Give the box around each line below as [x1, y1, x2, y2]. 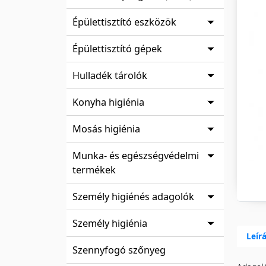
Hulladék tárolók [72, 68, 147, 82]
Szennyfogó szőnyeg [72, 243, 166, 256]
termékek [72, 163, 116, 176]
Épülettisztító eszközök [72, 15, 176, 28]
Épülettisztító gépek [72, 42, 162, 55]
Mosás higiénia [72, 122, 140, 135]
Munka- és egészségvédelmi [72, 148, 199, 162]
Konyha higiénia [72, 95, 144, 109]
